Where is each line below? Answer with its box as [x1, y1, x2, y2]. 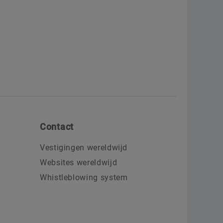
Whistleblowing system [40, 173, 128, 183]
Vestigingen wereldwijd [40, 143, 128, 153]
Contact [40, 121, 74, 132]
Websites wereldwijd [40, 158, 117, 168]
